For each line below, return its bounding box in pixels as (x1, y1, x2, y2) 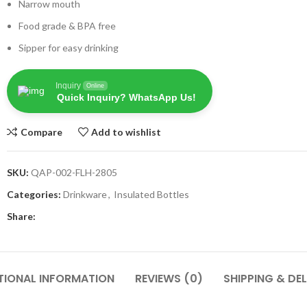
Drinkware (63, 188, 107, 200)
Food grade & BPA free (19, 20, 116, 32)
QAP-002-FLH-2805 (31, 167, 117, 178)
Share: (7, 210, 36, 222)
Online (86, 82, 104, 89)
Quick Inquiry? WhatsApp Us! (57, 92, 196, 103)
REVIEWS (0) (135, 271, 203, 286)
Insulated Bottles (114, 188, 189, 200)
